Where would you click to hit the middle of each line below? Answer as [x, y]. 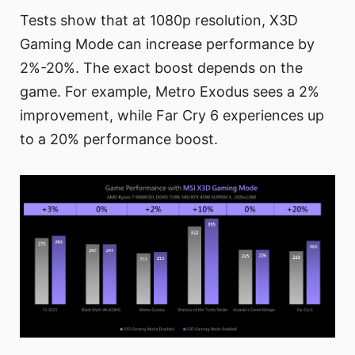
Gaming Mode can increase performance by [167, 44]
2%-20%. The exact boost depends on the [161, 68]
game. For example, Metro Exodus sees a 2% [170, 92]
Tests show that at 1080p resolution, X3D [159, 21]
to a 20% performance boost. [119, 139]
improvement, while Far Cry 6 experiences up [172, 116]
